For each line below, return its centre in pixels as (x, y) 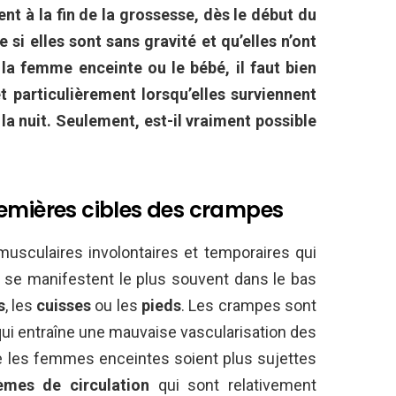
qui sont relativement (233, 385)
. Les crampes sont (249, 305)
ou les (117, 305)
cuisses (64, 305)
